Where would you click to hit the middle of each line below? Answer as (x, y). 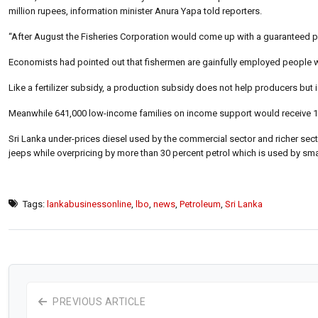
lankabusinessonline (89, 204)
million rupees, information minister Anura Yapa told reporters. (135, 11)
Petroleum (200, 204)
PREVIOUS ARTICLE (98, 301)
